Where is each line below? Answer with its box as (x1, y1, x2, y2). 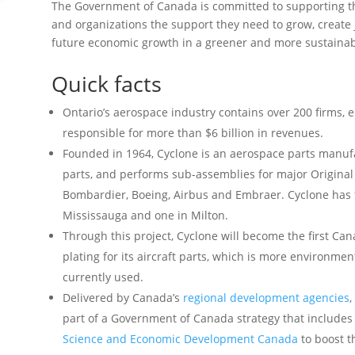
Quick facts (51, 69, 162, 98)
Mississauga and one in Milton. (62, 208, 228, 223)
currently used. (62, 269, 143, 284)
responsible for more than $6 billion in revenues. (62, 125, 323, 140)
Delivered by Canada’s (62, 290, 183, 305)
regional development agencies (182, 290, 349, 305)
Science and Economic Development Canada (62, 331, 298, 346)
